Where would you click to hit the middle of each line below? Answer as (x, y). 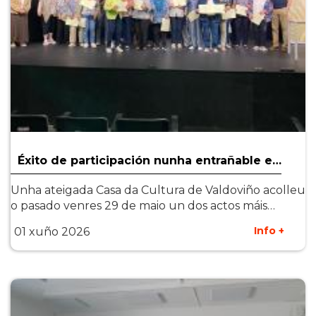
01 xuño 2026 (52, 232)
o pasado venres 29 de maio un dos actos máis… (143, 206)
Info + (269, 231)
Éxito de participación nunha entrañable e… (150, 160)
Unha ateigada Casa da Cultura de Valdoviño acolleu (158, 190)
